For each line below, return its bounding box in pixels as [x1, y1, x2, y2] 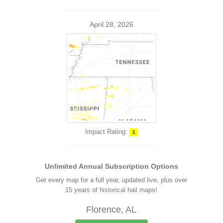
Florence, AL [86, 205, 137, 215]
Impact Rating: [85, 128, 127, 135]
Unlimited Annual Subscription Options [44, 162, 178, 170]
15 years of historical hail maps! [65, 186, 158, 194]
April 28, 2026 [90, 20, 133, 28]
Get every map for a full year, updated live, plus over [35, 176, 187, 184]
